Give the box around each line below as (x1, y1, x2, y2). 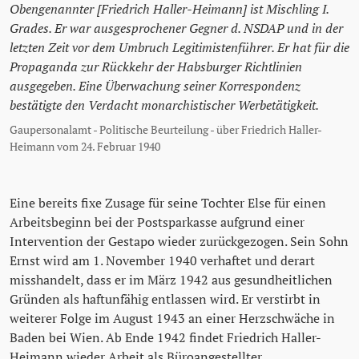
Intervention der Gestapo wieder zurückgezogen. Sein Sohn (10, 232, 349, 251)
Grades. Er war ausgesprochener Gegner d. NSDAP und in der (10, 19, 343, 38)
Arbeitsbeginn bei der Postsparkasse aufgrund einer (10, 213, 305, 232)
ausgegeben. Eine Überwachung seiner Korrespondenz (10, 77, 301, 95)
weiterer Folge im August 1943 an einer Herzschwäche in (10, 309, 335, 328)
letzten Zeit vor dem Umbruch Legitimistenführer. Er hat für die (10, 38, 349, 57)
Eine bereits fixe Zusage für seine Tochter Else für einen (10, 194, 326, 212)
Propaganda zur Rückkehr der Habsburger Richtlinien (10, 58, 302, 76)
